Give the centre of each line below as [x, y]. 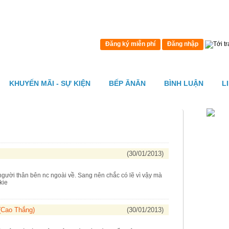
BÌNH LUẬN [184, 83]
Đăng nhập [183, 44]
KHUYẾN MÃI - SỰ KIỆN [50, 83]
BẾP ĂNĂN [127, 83]
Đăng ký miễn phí [130, 44]
